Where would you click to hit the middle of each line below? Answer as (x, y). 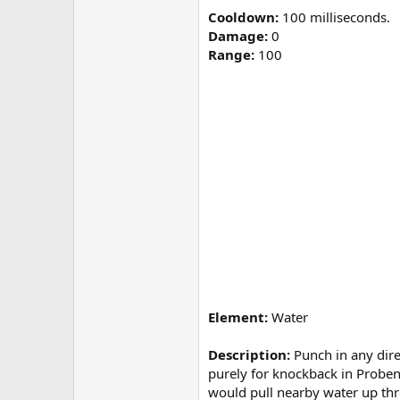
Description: (249, 355)
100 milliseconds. (334, 17)
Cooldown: (243, 17)
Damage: (238, 36)
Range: (231, 55)
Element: (238, 317)
